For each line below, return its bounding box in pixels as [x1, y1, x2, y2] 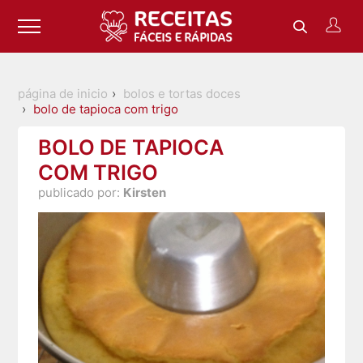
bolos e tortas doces [123, 86, 241, 102]
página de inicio [18, 86, 109, 102]
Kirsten [123, 185, 167, 201]
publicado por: [38, 185, 124, 201]
